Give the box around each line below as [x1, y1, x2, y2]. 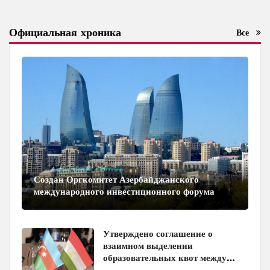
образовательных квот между [103, 252, 227, 263]
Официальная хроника [9, 26, 121, 39]
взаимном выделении [103, 240, 193, 251]
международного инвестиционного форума [34, 186, 215, 197]
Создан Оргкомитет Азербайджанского [34, 174, 199, 185]
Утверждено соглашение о [103, 228, 213, 239]
